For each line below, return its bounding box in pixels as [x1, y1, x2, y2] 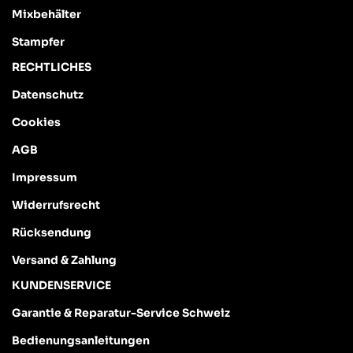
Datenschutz [12, 87, 84, 102]
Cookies [12, 114, 61, 129]
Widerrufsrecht [12, 197, 100, 212]
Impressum [12, 169, 77, 184]
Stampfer [12, 34, 65, 49]
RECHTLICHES [12, 59, 91, 74]
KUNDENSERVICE [12, 277, 111, 292]
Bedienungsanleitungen [12, 333, 150, 347]
